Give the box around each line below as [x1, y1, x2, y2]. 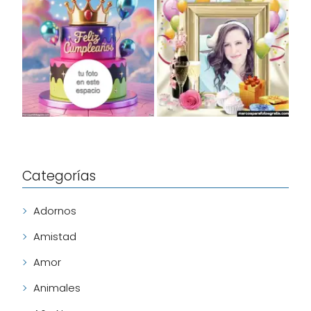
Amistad [33, 229, 76, 244]
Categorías [22, 166, 96, 185]
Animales [33, 280, 81, 296]
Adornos [33, 203, 76, 219]
